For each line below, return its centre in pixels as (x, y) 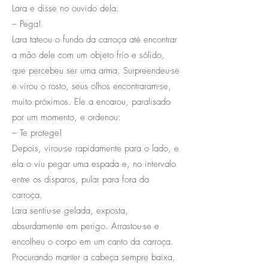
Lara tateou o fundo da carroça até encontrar (95, 39)
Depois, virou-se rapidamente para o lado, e (95, 148)
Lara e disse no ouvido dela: (66, 8)
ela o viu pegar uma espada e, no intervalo (94, 164)
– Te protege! (37, 133)
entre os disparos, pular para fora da (80, 179)
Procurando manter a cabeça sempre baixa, (94, 257)
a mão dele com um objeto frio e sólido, (88, 55)
